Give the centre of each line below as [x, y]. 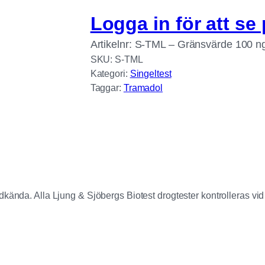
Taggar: [107, 88]
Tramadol [143, 88]
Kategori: [110, 74]
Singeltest [151, 74]
